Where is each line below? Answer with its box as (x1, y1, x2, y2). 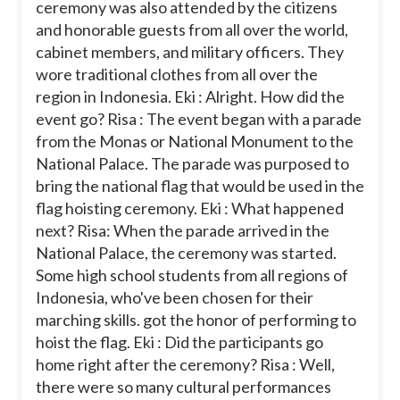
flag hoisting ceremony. (36, 197, 197, 218)
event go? (36, 108, 107, 129)
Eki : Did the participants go (133, 331, 323, 352)
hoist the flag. (36, 331, 133, 352)
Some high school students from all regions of (36, 264, 348, 285)
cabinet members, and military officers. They (36, 41, 344, 62)
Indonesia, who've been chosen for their (36, 287, 313, 307)
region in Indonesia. (36, 86, 174, 106)
